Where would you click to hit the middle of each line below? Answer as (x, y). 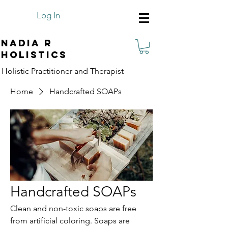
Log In (49, 15)
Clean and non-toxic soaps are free (73, 208)
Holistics (36, 55)
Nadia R (27, 43)
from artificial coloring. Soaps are (70, 220)
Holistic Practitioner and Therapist (63, 71)
